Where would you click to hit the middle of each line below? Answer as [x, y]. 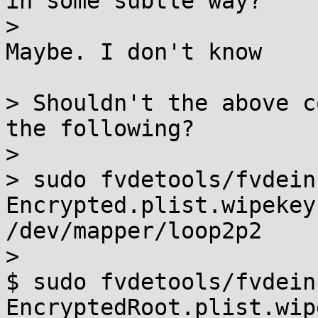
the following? [100, 128]
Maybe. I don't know [134, 52]
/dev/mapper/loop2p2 [134, 231]
